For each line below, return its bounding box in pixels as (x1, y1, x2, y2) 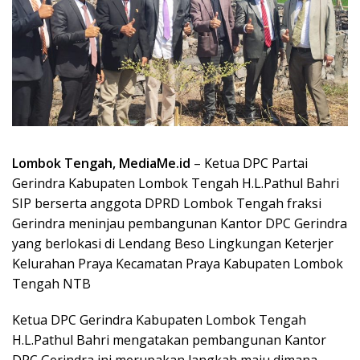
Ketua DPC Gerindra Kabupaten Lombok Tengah (12, 310, 306, 329)
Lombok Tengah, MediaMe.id (12, 153, 190, 172)
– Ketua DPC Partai (190, 153, 308, 172)
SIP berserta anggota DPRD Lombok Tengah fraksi (12, 194, 321, 212)
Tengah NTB (12, 274, 91, 292)
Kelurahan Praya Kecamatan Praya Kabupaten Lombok (12, 254, 343, 272)
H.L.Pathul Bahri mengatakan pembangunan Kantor (12, 330, 326, 349)
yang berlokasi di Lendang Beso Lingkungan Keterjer (12, 234, 333, 252)
